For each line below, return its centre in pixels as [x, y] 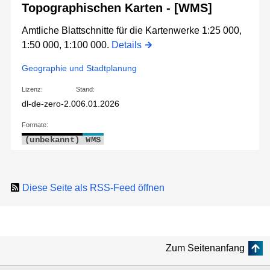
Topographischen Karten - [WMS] [117, 8]
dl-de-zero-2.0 [49, 104]
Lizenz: [32, 89]
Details [127, 45]
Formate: [35, 125]
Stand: [85, 89]
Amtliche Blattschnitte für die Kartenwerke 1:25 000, [132, 31]
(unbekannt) [52, 140]
